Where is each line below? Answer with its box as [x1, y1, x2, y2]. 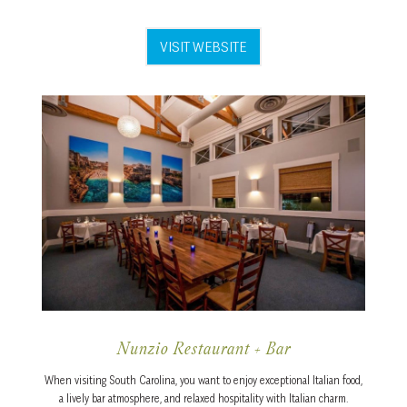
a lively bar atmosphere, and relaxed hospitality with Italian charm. [58, 391, 349, 405]
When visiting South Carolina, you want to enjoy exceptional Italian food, [45, 372, 362, 387]
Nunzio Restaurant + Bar [116, 341, 291, 360]
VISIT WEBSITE [160, 36, 247, 55]
